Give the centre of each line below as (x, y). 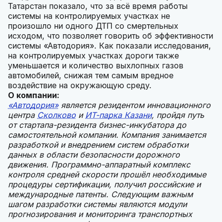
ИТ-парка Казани (118, 115)
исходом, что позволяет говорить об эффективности (111, 36)
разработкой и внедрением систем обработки (98, 145)
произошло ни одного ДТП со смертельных (93, 26)
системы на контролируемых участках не (89, 16)
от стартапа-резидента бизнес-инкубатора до (97, 125)
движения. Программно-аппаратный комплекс (99, 165)
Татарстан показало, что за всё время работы (98, 6)
